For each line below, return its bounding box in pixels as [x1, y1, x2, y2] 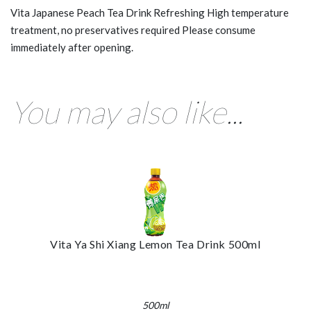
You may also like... [10, 92, 243, 131]
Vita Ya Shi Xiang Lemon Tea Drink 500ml [50, 237, 261, 251]
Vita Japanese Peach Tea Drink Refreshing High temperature [10, 6, 289, 19]
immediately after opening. [10, 40, 133, 53]
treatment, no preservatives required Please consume [10, 23, 255, 36]
